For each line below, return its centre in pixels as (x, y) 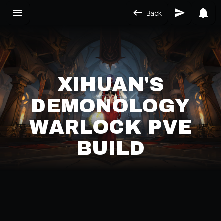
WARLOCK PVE (110, 127)
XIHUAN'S (110, 84)
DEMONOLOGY (110, 106)
